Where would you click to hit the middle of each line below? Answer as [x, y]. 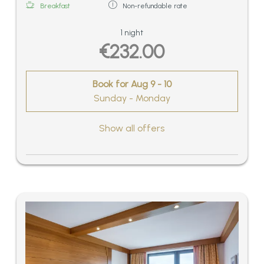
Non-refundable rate [155, 6]
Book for [112, 84]
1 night [132, 32]
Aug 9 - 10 [151, 84]
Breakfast [55, 6]
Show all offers [132, 128]
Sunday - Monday [132, 98]
